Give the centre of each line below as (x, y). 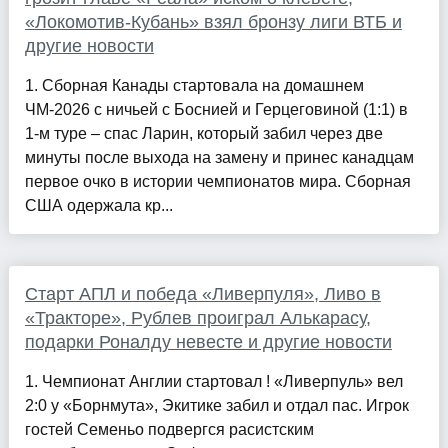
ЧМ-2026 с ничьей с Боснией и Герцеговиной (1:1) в (216, 110)
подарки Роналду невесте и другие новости (208, 342)
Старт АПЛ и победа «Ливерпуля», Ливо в (202, 294)
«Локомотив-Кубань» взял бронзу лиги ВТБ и (213, 22)
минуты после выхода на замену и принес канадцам (219, 158)
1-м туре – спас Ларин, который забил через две (203, 134)
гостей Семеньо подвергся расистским (169, 430)
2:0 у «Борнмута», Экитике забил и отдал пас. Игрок (216, 406)
